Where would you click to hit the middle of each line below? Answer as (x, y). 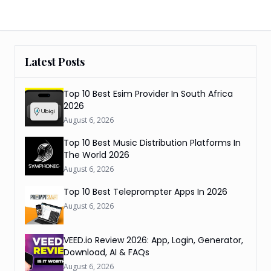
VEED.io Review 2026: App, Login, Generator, (153, 240)
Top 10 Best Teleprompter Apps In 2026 (145, 192)
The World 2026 (96, 155)
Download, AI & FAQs (106, 252)
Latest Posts (55, 62)
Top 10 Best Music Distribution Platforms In (152, 143)
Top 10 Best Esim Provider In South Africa (148, 94)
